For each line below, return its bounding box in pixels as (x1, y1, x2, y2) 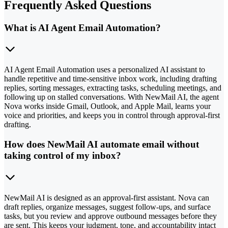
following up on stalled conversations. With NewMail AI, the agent (4, 93, 219, 102)
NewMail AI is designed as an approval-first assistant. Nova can (4, 193, 209, 202)
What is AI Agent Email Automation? (4, 22, 161, 33)
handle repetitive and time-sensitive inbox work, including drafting (4, 74, 217, 83)
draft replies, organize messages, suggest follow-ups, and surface (4, 202, 211, 211)
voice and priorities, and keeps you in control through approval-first (4, 111, 220, 120)
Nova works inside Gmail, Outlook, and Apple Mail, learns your (4, 102, 211, 111)
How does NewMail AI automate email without (4, 139, 199, 150)
